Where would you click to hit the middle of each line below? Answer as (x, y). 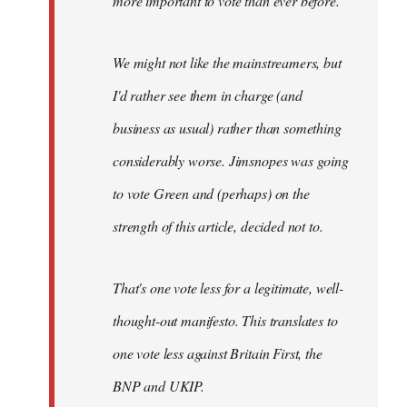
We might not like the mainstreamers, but (227, 62)
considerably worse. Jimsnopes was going (231, 160)
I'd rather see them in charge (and (208, 94)
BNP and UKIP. (159, 385)
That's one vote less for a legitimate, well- (228, 287)
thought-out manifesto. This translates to (225, 320)
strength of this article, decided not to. (218, 225)
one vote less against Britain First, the (218, 352)
